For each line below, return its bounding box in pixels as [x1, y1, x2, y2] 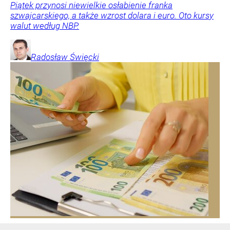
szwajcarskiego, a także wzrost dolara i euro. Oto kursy [10, 10, 214, 21]
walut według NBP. [10, 21, 79, 31]
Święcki [70, 52, 99, 63]
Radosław [31, 52, 68, 63]
